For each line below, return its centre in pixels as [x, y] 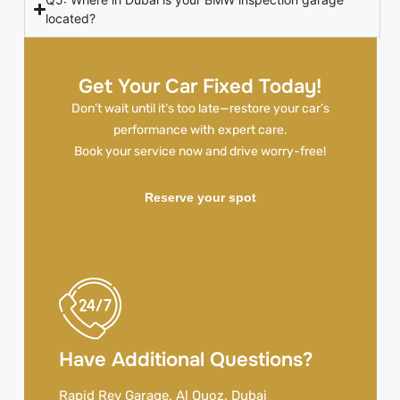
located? [71, 19]
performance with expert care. [200, 129]
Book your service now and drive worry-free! [200, 151]
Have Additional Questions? [187, 359]
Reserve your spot [200, 198]
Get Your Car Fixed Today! [200, 86]
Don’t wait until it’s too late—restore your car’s [200, 108]
